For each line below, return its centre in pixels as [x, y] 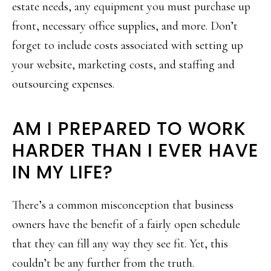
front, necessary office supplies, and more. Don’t [125, 26]
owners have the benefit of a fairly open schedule [126, 225]
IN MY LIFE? [63, 173]
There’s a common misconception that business [123, 205]
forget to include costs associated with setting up [128, 46]
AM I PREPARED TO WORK [129, 129]
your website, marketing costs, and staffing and [123, 65]
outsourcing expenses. [63, 84]
